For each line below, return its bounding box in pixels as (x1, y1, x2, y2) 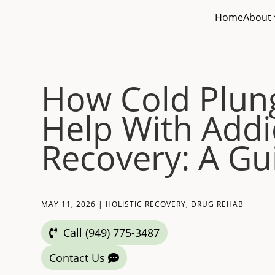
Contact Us (48, 250, 105, 265)
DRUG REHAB (191, 198, 244, 209)
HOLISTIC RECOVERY (106, 198, 187, 209)
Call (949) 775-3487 (63, 225, 160, 241)
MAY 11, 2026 (41, 198, 96, 209)
